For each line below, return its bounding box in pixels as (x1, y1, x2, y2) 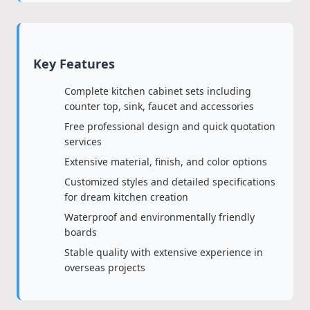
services (64, 135, 102, 148)
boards (64, 226, 97, 239)
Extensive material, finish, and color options (64, 155, 267, 168)
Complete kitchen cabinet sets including (64, 84, 251, 98)
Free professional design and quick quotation (64, 120, 275, 133)
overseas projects (64, 261, 145, 274)
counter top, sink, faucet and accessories (64, 100, 254, 113)
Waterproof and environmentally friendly (64, 210, 255, 224)
